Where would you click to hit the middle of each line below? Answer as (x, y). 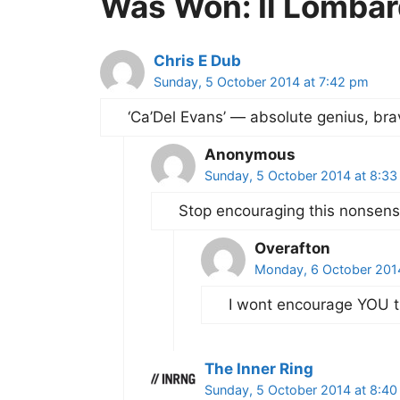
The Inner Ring (258, 369)
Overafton (292, 249)
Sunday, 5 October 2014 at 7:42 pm (261, 82)
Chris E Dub (197, 61)
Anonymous (250, 155)
